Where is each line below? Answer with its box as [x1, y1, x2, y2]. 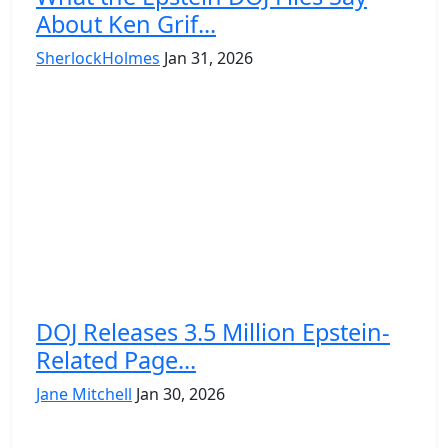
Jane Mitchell [36, 382, 132, 405]
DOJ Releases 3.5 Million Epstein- [36, 315, 390, 348]
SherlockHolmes [36, 46, 160, 69]
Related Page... [36, 343, 196, 376]
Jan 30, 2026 [136, 382, 225, 405]
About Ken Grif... [36, 7, 216, 40]
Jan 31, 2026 [164, 46, 253, 69]
